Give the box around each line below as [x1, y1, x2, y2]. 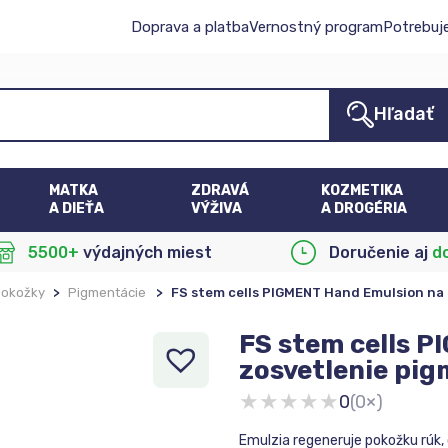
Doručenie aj [329, 242, 433, 262]
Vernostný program [249, 17, 383, 36]
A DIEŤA [49, 200, 105, 217]
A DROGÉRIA [320, 200, 407, 217]
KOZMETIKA [320, 182, 403, 199]
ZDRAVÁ [191, 182, 250, 199]
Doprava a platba [131, 17, 249, 36]
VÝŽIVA [191, 200, 243, 217]
